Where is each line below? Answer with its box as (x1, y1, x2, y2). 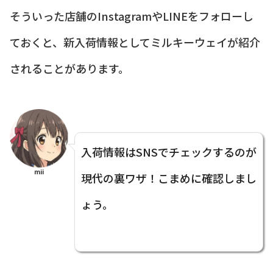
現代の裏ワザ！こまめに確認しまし (81, 169, 257, 186)
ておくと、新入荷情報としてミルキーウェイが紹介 (10, 34, 260, 50)
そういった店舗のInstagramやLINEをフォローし (10, 7, 253, 24)
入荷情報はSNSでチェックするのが (81, 143, 257, 160)
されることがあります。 (10, 60, 129, 76)
